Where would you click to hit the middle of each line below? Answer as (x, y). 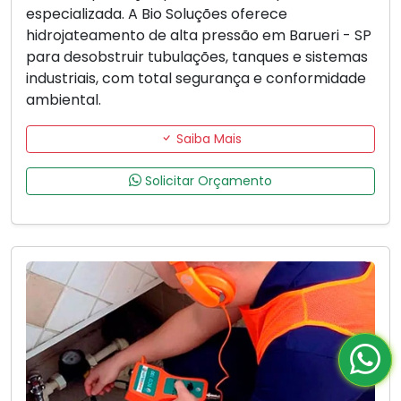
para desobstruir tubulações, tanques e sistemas (197, 56)
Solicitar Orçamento (207, 180)
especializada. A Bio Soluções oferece (157, 13)
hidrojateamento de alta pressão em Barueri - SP (199, 35)
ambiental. (64, 99)
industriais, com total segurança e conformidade (196, 78)
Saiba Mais (207, 138)
